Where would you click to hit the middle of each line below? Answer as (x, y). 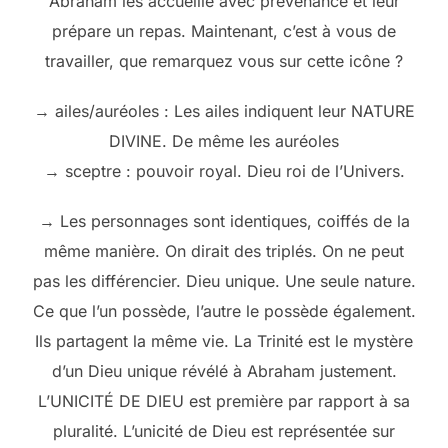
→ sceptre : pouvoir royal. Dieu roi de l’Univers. (224, 170)
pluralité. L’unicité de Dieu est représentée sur (224, 430)
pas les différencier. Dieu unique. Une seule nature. (224, 280)
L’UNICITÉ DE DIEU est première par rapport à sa (224, 400)
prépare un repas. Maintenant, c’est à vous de (224, 30)
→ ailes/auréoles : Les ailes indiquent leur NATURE (224, 110)
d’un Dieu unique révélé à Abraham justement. (224, 370)
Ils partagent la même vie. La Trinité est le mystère (224, 340)
